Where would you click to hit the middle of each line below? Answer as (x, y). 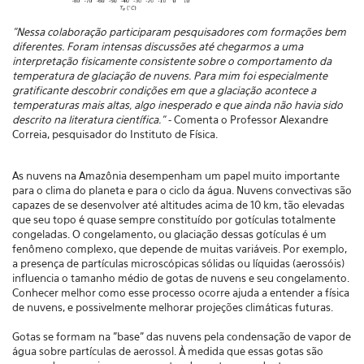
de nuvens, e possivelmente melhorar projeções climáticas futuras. (173, 307)
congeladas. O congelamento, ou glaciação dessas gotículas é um (169, 234)
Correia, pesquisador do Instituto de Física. (115, 134)
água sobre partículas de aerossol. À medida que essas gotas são (168, 351)
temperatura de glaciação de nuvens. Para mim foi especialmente (170, 76)
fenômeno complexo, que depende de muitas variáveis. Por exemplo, (180, 249)
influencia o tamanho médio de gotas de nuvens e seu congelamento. (181, 278)
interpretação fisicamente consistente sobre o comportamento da (172, 61)
